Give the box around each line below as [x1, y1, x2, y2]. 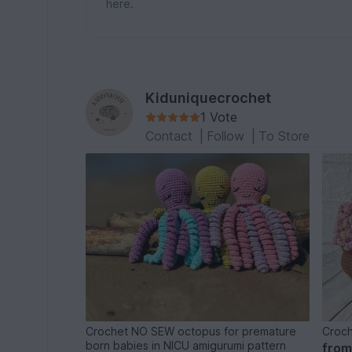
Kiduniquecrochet [145, 90, 272, 106]
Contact [145, 128, 197, 144]
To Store [258, 128, 310, 144]
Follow [207, 128, 249, 144]
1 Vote [200, 109, 238, 125]
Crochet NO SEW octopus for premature [86, 324, 297, 338]
